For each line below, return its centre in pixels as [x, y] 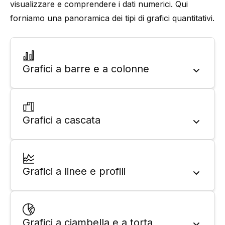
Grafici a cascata [62, 120]
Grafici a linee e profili [74, 171]
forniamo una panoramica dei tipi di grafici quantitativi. [112, 18]
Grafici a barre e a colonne [86, 69]
